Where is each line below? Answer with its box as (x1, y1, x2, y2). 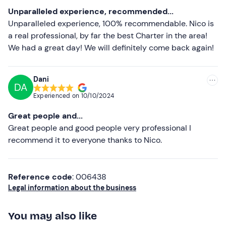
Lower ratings (135, 58, 185, 69)
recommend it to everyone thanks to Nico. (8, 135, 162, 145)
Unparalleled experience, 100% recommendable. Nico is (8, 18, 214, 29)
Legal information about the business (8, 183, 136, 192)
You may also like (8, 209, 97, 222)
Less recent (135, 18, 178, 28)
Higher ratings (135, 38, 187, 48)
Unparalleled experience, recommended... (8, 6, 174, 17)
